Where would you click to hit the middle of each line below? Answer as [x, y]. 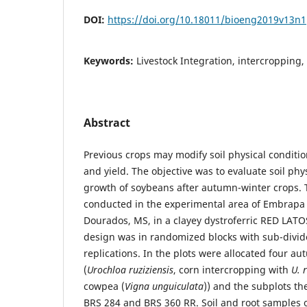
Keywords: [110, 60]
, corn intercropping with [232, 269]
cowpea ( [104, 286]
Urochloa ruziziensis [130, 269]
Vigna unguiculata [164, 286]
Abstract [107, 122]
